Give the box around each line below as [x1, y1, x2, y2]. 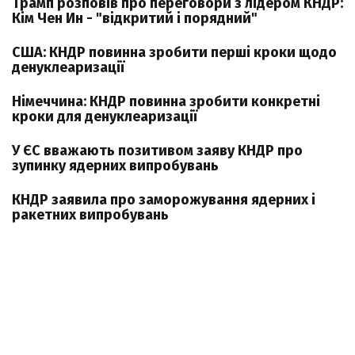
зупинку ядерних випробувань [12, 157, 219, 174]
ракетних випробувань [12, 206, 169, 223]
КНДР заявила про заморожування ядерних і [12, 191, 315, 208]
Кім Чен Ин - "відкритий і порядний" [12, 10, 258, 27]
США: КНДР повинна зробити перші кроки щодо [12, 44, 337, 61]
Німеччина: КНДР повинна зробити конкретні [12, 93, 320, 110]
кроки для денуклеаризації [12, 108, 197, 125]
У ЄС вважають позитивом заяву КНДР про [12, 142, 303, 159]
